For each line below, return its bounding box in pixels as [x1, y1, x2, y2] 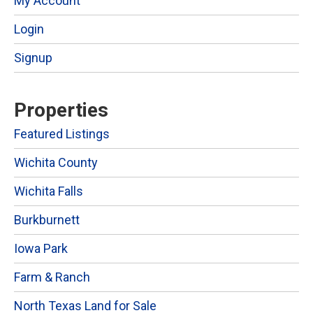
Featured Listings [14, 126, 110, 141]
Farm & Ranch [14, 269, 90, 284]
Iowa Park [14, 240, 68, 256]
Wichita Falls [14, 183, 83, 198]
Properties [14, 98, 108, 122]
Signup [14, 50, 52, 65]
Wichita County [14, 154, 98, 170]
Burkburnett [14, 212, 80, 227]
